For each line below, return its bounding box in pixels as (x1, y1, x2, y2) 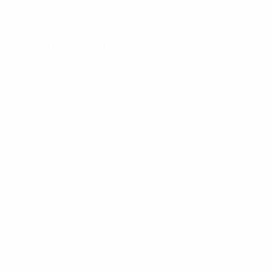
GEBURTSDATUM (5, 13, 61, 24)
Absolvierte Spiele (5, 73, 84, 87)
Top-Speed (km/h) (5, 146, 87, 160)
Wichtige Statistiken (5, 35, 150, 55)
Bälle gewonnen (5, 122, 76, 135)
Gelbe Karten (5, 171, 63, 184)
